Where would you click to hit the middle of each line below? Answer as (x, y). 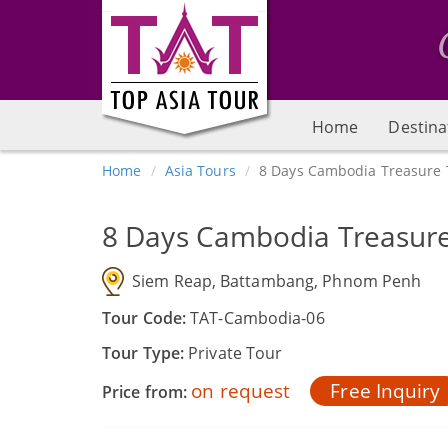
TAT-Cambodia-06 (257, 318)
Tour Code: (146, 318)
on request (243, 390)
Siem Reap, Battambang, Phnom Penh (277, 281)
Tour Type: (145, 353)
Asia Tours (200, 170)
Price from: (145, 392)
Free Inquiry (385, 390)
